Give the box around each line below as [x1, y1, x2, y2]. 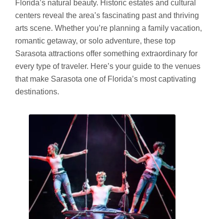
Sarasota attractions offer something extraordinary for [15, 49, 197, 58]
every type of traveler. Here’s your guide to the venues [15, 62, 200, 70]
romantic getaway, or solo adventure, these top [15, 36, 175, 45]
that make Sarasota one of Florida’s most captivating [15, 74, 196, 83]
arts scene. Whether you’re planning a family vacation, [15, 23, 202, 32]
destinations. [15, 87, 59, 96]
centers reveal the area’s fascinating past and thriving [15, 11, 199, 20]
